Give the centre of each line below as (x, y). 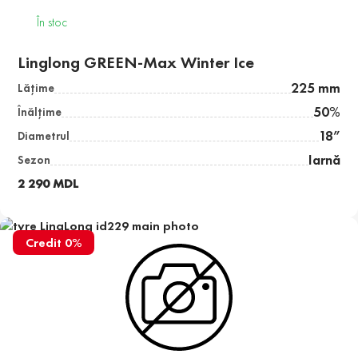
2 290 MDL (48, 184)
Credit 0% (54, 243)
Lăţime (36, 88)
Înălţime (40, 112)
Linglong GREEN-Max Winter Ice (136, 63)
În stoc (52, 22)
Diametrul (44, 136)
